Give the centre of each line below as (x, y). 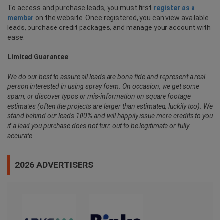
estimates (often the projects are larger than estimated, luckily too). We (110, 106)
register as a (174, 8)
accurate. (21, 136)
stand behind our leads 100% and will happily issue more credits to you (110, 116)
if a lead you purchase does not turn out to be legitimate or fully (98, 126)
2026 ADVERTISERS (54, 165)
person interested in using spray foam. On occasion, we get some (103, 87)
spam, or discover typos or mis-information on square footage (99, 96)
